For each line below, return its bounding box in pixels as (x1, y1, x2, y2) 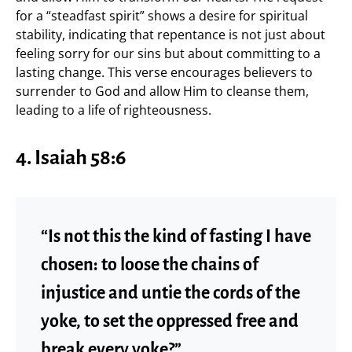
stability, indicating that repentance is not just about (16, 25, 325, 43)
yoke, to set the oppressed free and (41, 311, 299, 331)
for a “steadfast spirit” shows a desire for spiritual (16, 6, 308, 24)
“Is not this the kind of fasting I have (41, 226, 311, 246)
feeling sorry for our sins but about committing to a (16, 44, 321, 62)
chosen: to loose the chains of (41, 255, 258, 274)
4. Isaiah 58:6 (16, 146, 126, 169)
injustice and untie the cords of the (41, 283, 300, 302)
